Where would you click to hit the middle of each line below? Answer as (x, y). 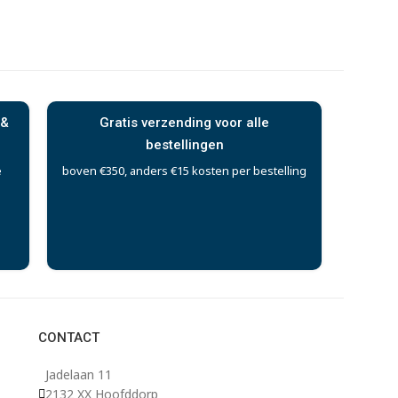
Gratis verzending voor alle (185, 122)
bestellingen (184, 144)
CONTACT (68, 338)
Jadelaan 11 (78, 374)
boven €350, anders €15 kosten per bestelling (185, 170)
